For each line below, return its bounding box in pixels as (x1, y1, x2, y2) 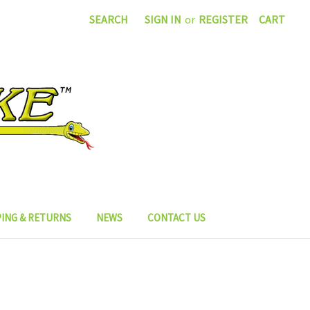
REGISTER (199, 12, 248, 26)
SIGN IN (145, 12, 181, 26)
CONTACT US (147, 211, 206, 224)
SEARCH (89, 12, 128, 26)
